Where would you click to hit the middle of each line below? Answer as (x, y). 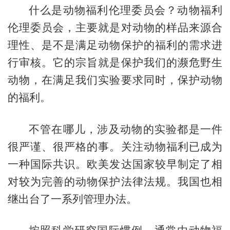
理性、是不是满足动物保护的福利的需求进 (115, 45)
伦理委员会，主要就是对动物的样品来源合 (115, 28)
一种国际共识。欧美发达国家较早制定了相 (115, 164)
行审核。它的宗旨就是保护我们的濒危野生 (115, 63)
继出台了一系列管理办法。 (72, 199)
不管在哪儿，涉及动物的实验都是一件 (126, 129)
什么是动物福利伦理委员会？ (103, 10)
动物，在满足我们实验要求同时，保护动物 (115, 80)
